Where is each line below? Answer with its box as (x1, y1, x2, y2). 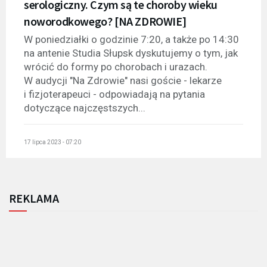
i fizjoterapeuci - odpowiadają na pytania (24, 88, 205, 101)
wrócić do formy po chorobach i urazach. (24, 61, 207, 73)
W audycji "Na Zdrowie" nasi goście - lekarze (24, 74, 222, 87)
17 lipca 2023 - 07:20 (24, 138, 81, 145)
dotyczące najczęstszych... (24, 102, 145, 114)
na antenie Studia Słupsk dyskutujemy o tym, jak (24, 47, 238, 60)
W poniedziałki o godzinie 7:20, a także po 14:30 (24, 33, 239, 46)
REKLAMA (9, 190, 59, 206)
